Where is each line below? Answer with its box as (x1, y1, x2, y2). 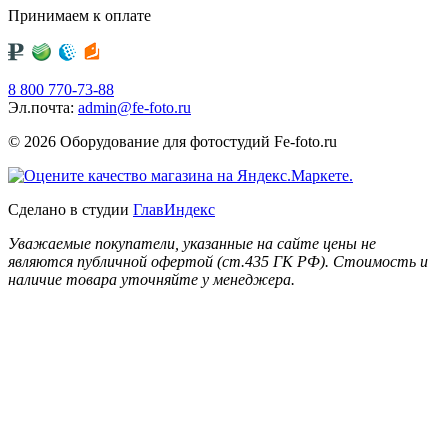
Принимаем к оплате (8, 6, 151, 24)
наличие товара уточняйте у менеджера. (8, 270, 295, 288)
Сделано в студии (8, 200, 133, 218)
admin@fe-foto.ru (78, 98, 191, 116)
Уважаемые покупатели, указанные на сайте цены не (8, 234, 376, 252)
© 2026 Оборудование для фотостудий (8, 132, 274, 150)
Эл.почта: (8, 98, 78, 116)
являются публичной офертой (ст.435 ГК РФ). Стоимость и (8, 252, 428, 270)
